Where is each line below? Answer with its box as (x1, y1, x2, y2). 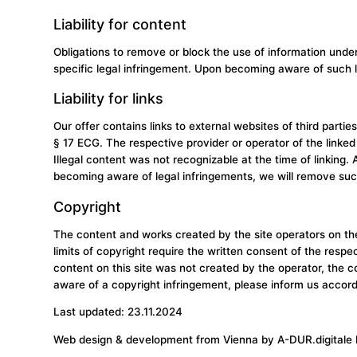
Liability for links (53, 90, 164, 108)
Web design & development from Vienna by (53, 332, 278, 346)
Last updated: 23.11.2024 (53, 305, 183, 319)
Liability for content (53, 15, 187, 33)
